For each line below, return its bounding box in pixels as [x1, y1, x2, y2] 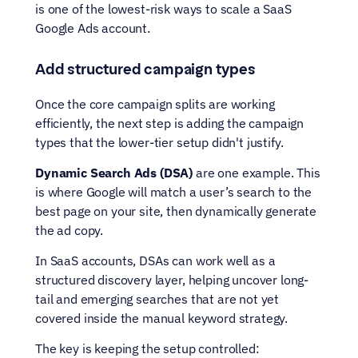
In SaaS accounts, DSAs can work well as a [35, 253, 276, 268]
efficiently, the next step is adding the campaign [35, 115, 304, 131]
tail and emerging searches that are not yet [35, 291, 280, 307]
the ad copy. [35, 222, 104, 238]
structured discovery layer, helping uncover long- [35, 272, 309, 288]
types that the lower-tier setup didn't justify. [35, 134, 284, 150]
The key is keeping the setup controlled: [35, 340, 260, 356]
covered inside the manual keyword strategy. [35, 310, 288, 326]
